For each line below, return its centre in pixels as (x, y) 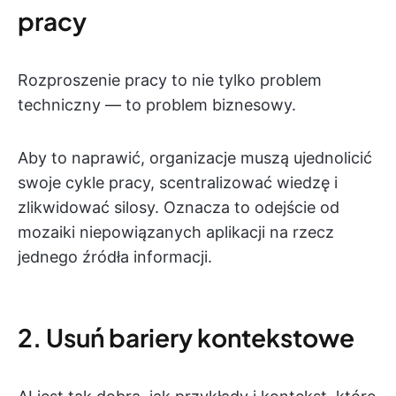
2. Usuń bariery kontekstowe (186, 337)
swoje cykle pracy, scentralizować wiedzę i (178, 183)
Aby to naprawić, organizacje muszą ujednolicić (195, 158)
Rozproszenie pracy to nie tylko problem (170, 80)
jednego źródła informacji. (115, 257)
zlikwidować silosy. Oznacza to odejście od (179, 207)
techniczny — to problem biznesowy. (157, 105)
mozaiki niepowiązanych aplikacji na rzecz (176, 232)
